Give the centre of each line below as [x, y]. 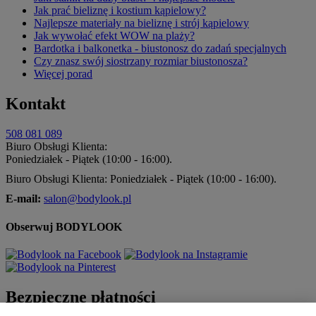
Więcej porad [63, 74]
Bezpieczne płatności [81, 297]
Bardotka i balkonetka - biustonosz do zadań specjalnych [160, 49]
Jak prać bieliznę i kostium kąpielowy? [120, 11]
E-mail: [23, 199]
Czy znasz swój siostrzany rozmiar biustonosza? [141, 61]
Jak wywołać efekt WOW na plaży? [114, 36]
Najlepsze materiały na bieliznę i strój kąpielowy [141, 23]
